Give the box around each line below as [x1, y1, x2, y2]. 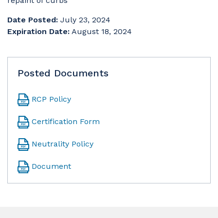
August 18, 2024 [72, 26, 132, 36]
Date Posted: [7, 15, 58, 24]
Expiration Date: [7, 26, 70, 36]
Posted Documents [18, 67, 109, 79]
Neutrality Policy [32, 139, 93, 148]
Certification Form [32, 116, 100, 126]
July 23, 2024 [60, 15, 110, 24]
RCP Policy [32, 94, 71, 104]
